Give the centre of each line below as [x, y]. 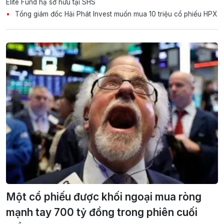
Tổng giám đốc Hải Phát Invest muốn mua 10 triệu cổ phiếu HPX [115, 14]
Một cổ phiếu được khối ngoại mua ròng [104, 196]
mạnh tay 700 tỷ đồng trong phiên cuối [102, 212]
